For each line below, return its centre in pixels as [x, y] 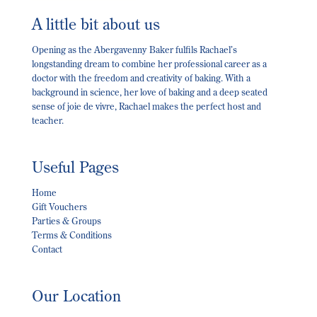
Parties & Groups [66, 221]
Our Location [76, 296]
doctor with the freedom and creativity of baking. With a [141, 78]
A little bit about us [96, 24]
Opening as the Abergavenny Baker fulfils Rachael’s [134, 50]
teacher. [47, 121]
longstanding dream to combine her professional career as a [149, 64]
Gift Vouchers [59, 207]
